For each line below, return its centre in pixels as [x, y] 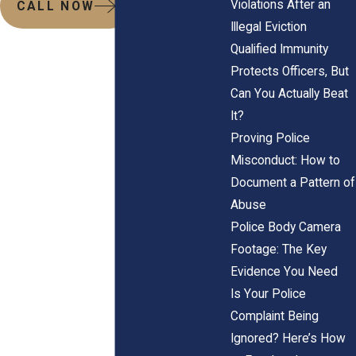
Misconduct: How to [285, 160]
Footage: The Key [278, 249]
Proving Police [270, 138]
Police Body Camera [285, 227]
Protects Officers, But [289, 71]
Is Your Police [268, 294]
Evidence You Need [284, 271]
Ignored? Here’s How [288, 338]
